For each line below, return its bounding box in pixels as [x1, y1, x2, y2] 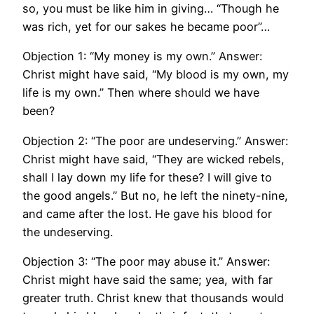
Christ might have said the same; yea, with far [22, 272, 273, 287]
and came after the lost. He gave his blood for [22, 206, 272, 221]
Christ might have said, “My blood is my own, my [22, 67, 289, 82]
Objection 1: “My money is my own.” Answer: [22, 49, 262, 64]
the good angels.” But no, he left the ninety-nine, [22, 188, 288, 203]
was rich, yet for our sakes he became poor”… [22, 20, 270, 34]
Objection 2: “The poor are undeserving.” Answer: [22, 133, 288, 148]
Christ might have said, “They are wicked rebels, [22, 151, 285, 166]
